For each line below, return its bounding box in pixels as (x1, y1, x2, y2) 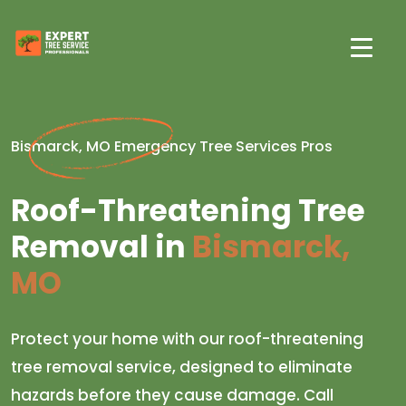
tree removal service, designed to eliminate (11, 356, 353, 378)
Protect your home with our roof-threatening (11, 328, 363, 350)
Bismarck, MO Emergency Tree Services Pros (11, 136, 333, 157)
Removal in (11, 226, 186, 268)
